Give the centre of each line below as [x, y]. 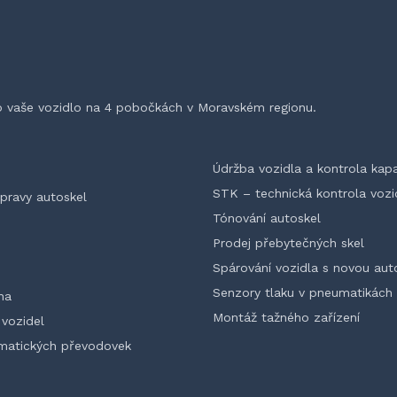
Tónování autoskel [267, 218]
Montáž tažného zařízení [286, 317]
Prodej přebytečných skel [288, 243]
